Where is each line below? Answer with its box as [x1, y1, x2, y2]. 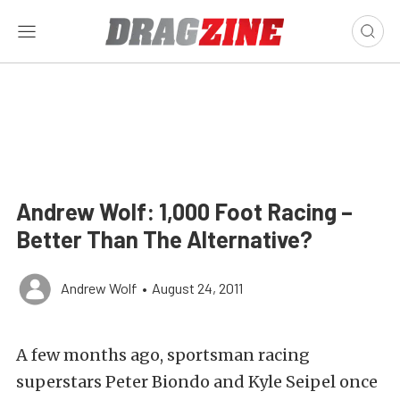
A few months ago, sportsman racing [16, 345, 310, 365]
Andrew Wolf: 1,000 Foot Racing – [16, 197, 353, 225]
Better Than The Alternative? [16, 225, 312, 253]
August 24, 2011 [152, 279, 243, 296]
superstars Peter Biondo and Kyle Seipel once [16, 371, 378, 392]
